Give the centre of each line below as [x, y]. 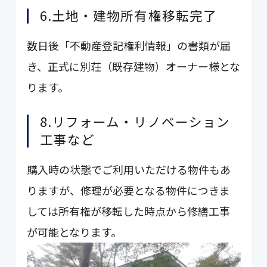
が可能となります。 [74, 232]
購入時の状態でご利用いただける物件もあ [129, 170]
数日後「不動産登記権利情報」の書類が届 [129, 46]
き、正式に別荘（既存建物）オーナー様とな [134, 66]
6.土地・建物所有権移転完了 [128, 15]
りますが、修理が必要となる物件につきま [129, 190]
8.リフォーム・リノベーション [135, 122]
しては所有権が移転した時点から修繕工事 [129, 211]
